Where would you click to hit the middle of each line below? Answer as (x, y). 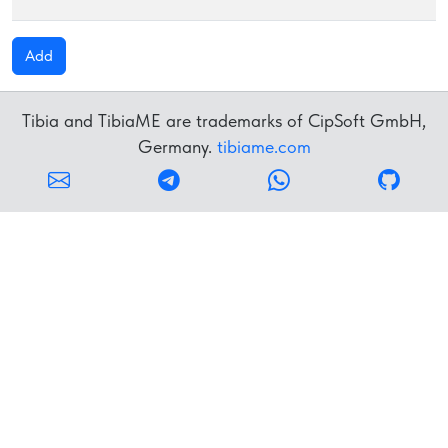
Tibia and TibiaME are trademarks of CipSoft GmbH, (224, 120)
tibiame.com (263, 146)
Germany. (177, 146)
